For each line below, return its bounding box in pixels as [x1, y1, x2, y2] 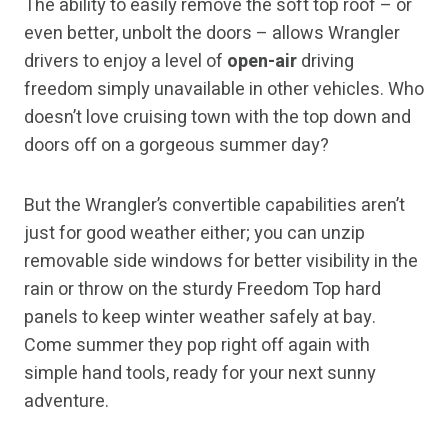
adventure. [24, 388, 109, 416]
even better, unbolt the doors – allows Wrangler [24, 20, 400, 48]
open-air [227, 48, 297, 76]
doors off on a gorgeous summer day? [24, 132, 329, 160]
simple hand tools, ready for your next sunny [24, 360, 376, 388]
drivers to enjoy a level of [24, 48, 227, 76]
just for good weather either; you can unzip [24, 220, 365, 248]
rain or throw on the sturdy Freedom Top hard [24, 276, 381, 304]
